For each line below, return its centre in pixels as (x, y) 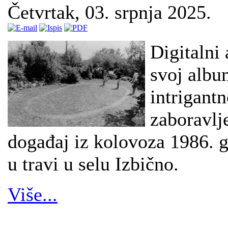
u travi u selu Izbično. (93, 164)
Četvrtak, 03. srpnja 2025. (109, 12)
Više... (33, 194)
